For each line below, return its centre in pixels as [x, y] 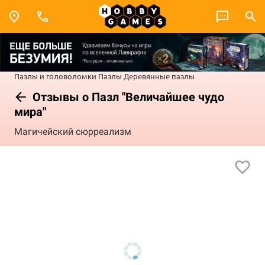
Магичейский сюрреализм [73, 132]
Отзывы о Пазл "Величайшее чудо [127, 97]
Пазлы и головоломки [55, 76]
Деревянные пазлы [159, 76]
